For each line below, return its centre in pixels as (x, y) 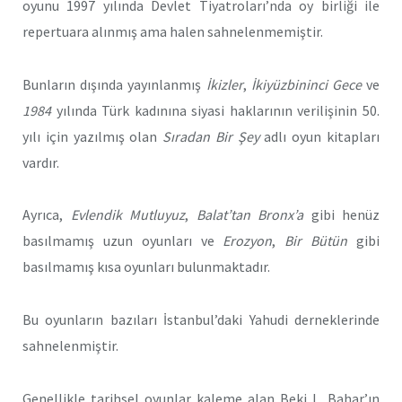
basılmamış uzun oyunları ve (123, 241)
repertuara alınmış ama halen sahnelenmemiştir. (173, 32)
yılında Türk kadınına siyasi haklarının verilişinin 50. (218, 110)
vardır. (41, 162)
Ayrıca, (47, 215)
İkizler (224, 84)
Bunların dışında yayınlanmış (114, 84)
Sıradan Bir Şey (214, 136)
